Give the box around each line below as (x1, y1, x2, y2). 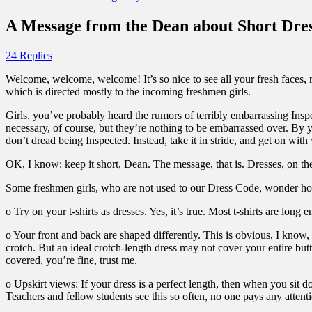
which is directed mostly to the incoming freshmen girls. (6, 85, 251, 97)
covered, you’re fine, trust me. (6, 253, 137, 266)
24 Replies (6, 49, 52, 61)
